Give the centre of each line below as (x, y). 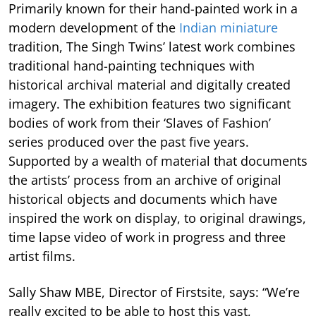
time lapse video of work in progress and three (147, 237)
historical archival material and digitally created (150, 84)
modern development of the (94, 27)
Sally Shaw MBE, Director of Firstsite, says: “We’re (154, 292)
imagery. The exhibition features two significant (150, 103)
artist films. (42, 256)
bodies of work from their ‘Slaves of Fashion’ (140, 122)
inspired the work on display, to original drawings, (157, 218)
